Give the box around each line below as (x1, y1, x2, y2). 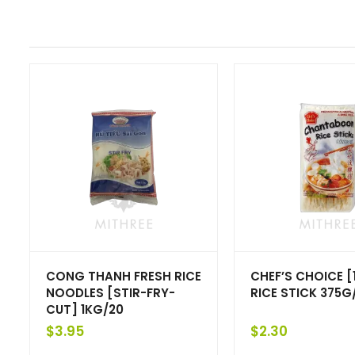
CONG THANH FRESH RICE (46, 267, 201, 284)
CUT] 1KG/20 (46, 300, 124, 318)
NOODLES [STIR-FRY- (46, 284, 175, 301)
